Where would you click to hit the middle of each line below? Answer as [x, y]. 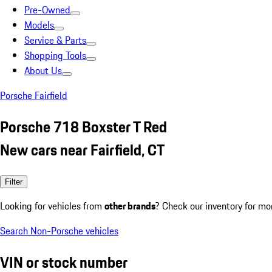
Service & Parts [55, 40]
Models [39, 25]
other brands [130, 206]
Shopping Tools [55, 55]
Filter [14, 182]
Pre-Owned [47, 10]
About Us [43, 70]
